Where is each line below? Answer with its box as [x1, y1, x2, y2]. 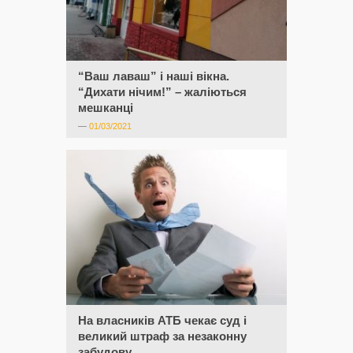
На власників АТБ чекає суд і [78, 313, 247, 327]
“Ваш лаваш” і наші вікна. [78, 69, 229, 83]
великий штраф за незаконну [78, 329, 247, 343]
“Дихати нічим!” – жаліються [78, 84, 247, 98]
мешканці [78, 100, 133, 114]
